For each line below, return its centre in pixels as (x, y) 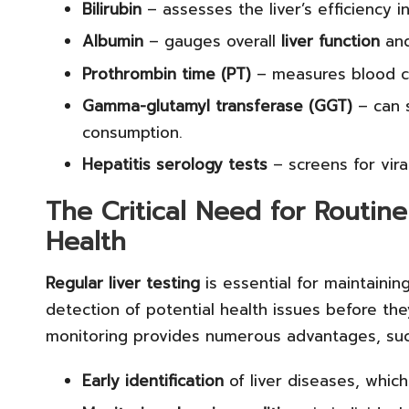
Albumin (113, 42)
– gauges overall (212, 42)
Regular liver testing (123, 283)
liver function (330, 42)
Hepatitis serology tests (175, 165)
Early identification (153, 381)
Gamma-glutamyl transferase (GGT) (217, 105)
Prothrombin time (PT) (167, 73)
